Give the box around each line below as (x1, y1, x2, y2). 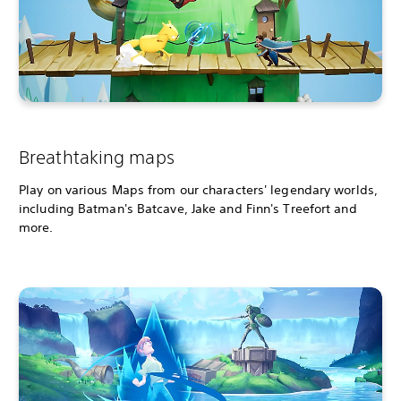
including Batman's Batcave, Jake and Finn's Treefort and (19, 200, 357, 217)
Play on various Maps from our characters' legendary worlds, (19, 181, 378, 198)
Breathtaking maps (19, 146, 175, 167)
